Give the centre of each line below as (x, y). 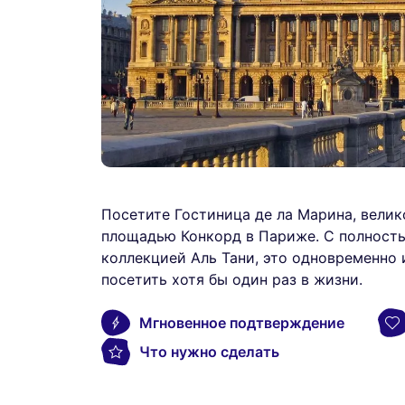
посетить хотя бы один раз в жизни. (232, 279)
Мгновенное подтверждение (242, 322)
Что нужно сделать (209, 351)
